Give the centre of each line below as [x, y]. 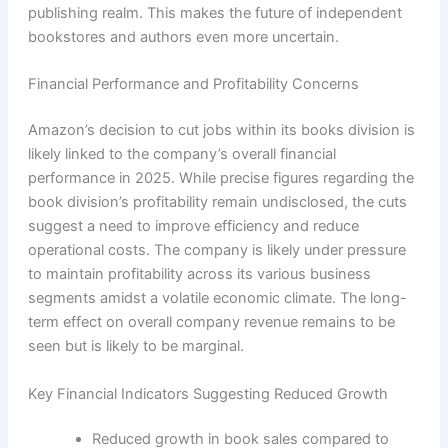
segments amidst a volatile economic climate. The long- [217, 298]
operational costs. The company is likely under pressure [216, 250]
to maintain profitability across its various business [199, 274]
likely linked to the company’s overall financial [181, 154]
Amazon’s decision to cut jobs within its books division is [221, 130]
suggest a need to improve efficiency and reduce [193, 226]
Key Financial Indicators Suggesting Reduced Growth [207, 393]
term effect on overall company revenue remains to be [211, 322]
